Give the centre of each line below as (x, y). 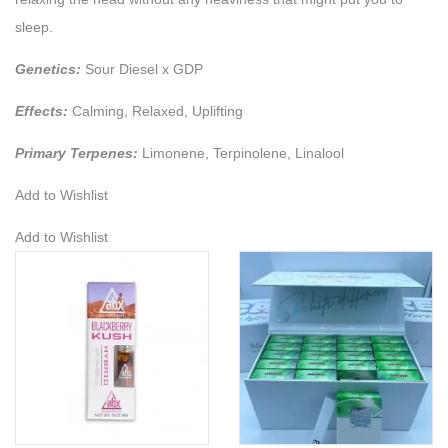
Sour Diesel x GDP (142, 68)
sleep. (34, 26)
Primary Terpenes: (76, 152)
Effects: (41, 110)
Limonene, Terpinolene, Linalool (241, 152)
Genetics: (48, 68)
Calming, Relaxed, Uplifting (157, 110)
